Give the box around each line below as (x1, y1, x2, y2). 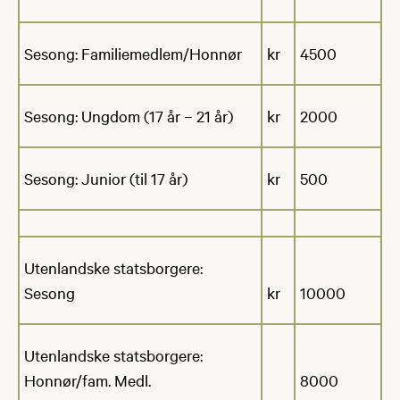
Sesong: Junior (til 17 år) (24, 167, 187, 188)
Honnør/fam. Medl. (24, 369, 151, 390)
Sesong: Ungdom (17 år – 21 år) (24, 104, 233, 126)
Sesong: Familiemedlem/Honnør (24, 42, 242, 63)
